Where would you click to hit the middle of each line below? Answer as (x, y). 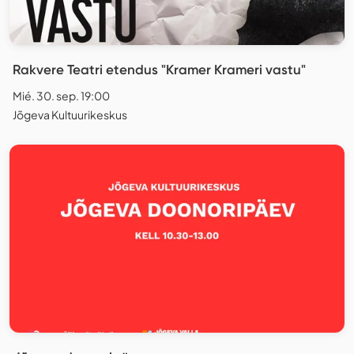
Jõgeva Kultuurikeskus (70, 114)
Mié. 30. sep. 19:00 (61, 95)
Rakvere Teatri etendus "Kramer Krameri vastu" (159, 69)
